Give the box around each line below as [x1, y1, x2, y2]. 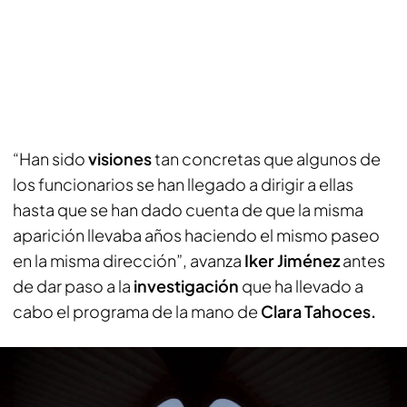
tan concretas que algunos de [154, 148, 381, 169]
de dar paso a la [13, 275, 134, 296]
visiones [88, 148, 154, 169]
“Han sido [13, 148, 88, 169]
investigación [134, 275, 242, 296]
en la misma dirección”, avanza [13, 250, 242, 271]
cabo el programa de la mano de [13, 301, 258, 322]
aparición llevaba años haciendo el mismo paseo [13, 224, 380, 245]
